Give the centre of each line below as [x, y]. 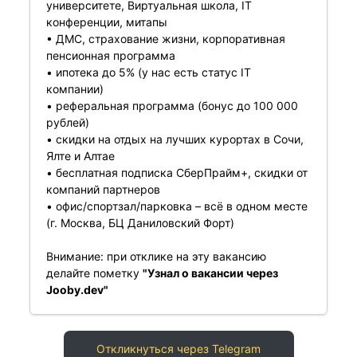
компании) [75, 89]
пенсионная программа [110, 55]
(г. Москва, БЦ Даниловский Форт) [140, 223]
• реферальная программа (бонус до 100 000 [172, 106]
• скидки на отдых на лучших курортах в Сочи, [175, 139]
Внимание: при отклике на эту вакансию [156, 256]
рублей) [67, 122]
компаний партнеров [103, 189]
